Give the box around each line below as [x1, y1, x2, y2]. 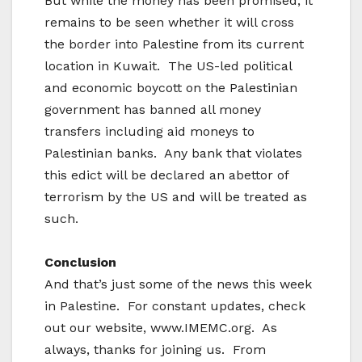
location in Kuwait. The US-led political [44, 58, 292, 74]
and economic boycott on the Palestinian [44, 80, 297, 96]
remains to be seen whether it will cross [44, 15, 294, 31]
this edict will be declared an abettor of [44, 167, 288, 183]
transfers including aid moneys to [44, 124, 255, 140]
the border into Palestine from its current [44, 36, 304, 53]
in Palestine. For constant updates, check [44, 298, 305, 314]
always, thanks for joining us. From [44, 342, 266, 358]
